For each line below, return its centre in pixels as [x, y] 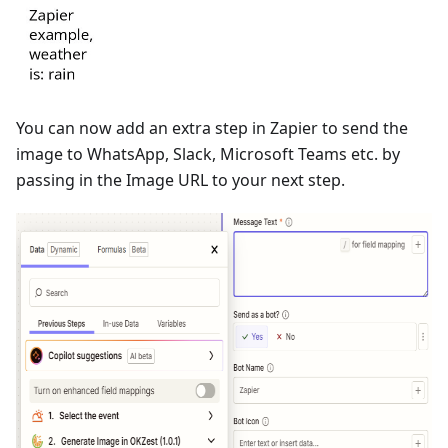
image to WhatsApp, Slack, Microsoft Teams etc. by [208, 154]
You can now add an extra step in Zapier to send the [212, 128]
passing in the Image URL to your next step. [180, 180]
